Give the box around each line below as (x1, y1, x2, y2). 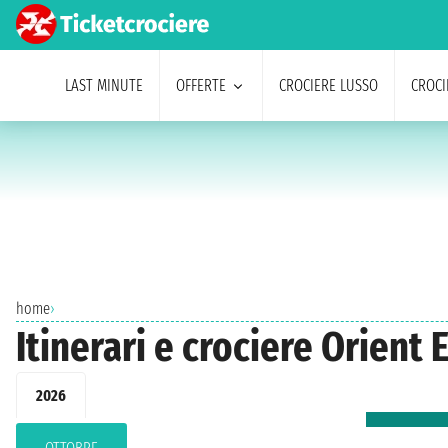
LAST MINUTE (64, 76, 143, 95)
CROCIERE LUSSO (278, 76, 378, 95)
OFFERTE (175, 76, 226, 95)
